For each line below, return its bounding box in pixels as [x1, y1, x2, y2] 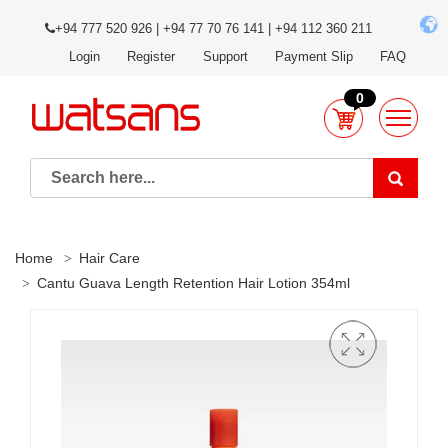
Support [202, 49, 248, 64]
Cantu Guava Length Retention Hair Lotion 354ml [37, 275, 350, 291]
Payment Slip [274, 49, 353, 64]
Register [127, 49, 176, 64]
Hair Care [79, 250, 140, 266]
